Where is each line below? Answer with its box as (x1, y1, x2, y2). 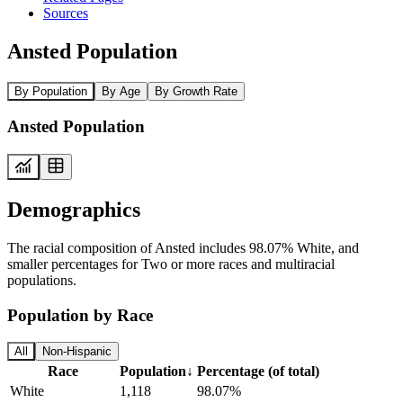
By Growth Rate (155, 84, 237, 98)
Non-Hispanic (42, 345, 112, 359)
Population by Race (7, 305, 153, 325)
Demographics (7, 197, 140, 221)
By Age (102, 84, 140, 98)
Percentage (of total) (197, 363, 319, 380)
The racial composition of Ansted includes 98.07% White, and (7, 239, 359, 255)
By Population (14, 84, 87, 98)
